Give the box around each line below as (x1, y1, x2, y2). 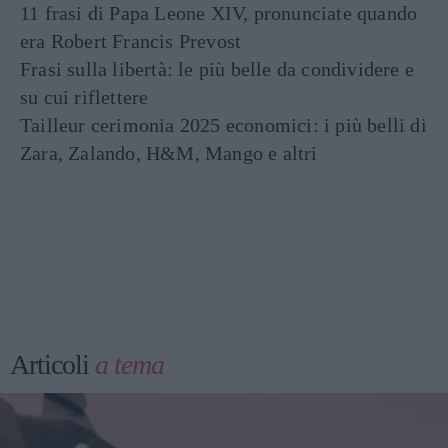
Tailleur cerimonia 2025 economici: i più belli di (20, 114, 427, 137)
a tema (95, 349, 164, 381)
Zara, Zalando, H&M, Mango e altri (20, 142, 318, 165)
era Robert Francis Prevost (20, 30, 242, 53)
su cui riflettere (20, 86, 149, 109)
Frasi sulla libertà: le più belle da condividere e (20, 58, 415, 81)
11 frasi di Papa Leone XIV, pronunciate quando (20, 2, 418, 25)
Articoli (10, 349, 95, 381)
